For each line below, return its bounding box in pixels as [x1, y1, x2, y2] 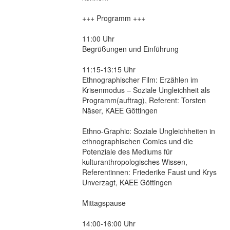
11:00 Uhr [82, 33, 114, 44]
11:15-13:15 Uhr [82, 64, 136, 74]
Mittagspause [82, 197, 126, 208]
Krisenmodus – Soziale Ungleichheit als [82, 84, 210, 95]
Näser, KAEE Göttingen [82, 105, 158, 116]
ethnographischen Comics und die [82, 136, 193, 146]
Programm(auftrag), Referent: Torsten [82, 94, 206, 105]
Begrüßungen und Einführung [82, 43, 179, 54]
